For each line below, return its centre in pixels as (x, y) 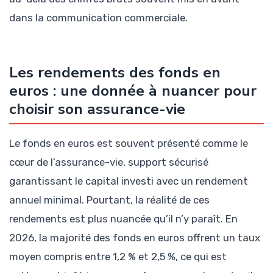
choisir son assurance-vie (97, 109)
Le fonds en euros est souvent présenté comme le (129, 144)
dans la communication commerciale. (98, 18)
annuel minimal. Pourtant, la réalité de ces (109, 200)
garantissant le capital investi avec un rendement (129, 181)
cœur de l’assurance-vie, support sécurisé (109, 162)
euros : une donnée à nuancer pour (133, 91)
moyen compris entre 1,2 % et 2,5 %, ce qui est (118, 257)
